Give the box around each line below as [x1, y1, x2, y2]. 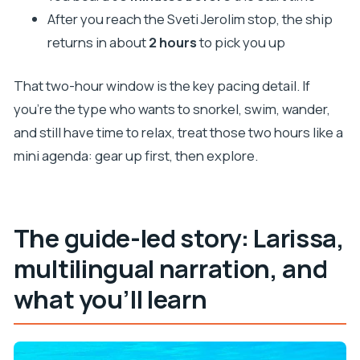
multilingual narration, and [13, 251, 328, 285]
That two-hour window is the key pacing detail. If [13, 76, 310, 96]
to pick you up [196, 33, 285, 52]
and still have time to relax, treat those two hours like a [13, 123, 343, 142]
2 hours [148, 33, 197, 52]
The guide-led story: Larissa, [13, 220, 345, 255]
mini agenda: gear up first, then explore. [13, 146, 258, 166]
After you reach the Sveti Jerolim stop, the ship [47, 10, 333, 29]
